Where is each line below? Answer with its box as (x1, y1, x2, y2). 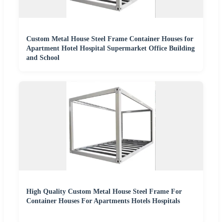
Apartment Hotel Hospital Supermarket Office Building (26, 45, 195, 53)
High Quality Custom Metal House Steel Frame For (26, 188, 182, 196)
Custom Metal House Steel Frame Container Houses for (26, 35, 193, 43)
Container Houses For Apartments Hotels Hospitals (26, 197, 180, 205)
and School (26, 54, 59, 62)
